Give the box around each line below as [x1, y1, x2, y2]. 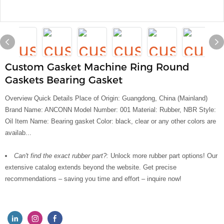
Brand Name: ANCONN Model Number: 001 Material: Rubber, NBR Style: [5, 106, 216, 113]
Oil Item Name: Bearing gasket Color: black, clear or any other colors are [5, 117, 216, 125]
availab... [5, 129, 31, 136]
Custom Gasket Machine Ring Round [5, 61, 189, 73]
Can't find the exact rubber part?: [14, 152, 110, 159]
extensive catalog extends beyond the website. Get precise [5, 163, 176, 171]
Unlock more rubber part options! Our [110, 152, 217, 159]
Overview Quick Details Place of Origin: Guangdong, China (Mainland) [5, 94, 207, 102]
